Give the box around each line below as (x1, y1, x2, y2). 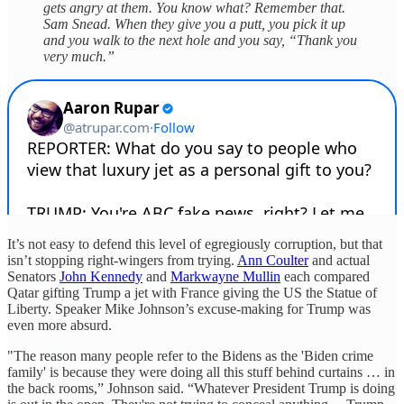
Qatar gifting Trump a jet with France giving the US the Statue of (7, 284, 377, 300)
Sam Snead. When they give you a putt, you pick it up (43, 15, 345, 32)
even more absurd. (7, 317, 112, 333)
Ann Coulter (237, 252, 308, 268)
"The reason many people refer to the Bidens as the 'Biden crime (7, 347, 373, 363)
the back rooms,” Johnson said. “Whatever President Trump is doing (7, 380, 395, 396)
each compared (280, 268, 370, 284)
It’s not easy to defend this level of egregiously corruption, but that (7, 235, 382, 252)
